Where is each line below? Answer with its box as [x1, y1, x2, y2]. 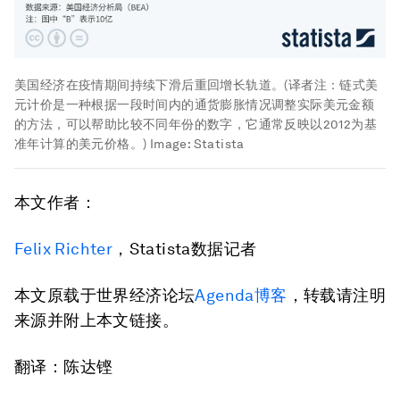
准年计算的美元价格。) [14, 136, 147, 151]
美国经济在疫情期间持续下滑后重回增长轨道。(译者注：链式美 [14, 77, 379, 92]
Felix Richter [14, 238, 113, 258]
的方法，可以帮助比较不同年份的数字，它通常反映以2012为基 [14, 116, 377, 131]
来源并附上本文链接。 [14, 310, 179, 329]
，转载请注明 [287, 285, 387, 304]
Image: [146, 136, 194, 151]
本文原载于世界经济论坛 [14, 285, 196, 304]
